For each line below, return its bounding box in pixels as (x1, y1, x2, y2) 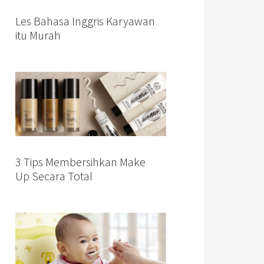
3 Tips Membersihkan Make (15, 154, 146, 170)
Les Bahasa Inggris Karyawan (15, 13, 155, 28)
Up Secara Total (15, 169, 93, 184)
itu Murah (15, 27, 61, 42)
